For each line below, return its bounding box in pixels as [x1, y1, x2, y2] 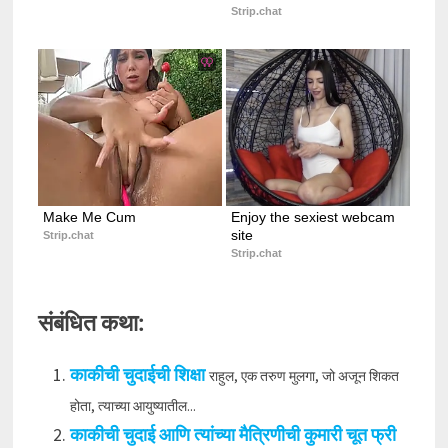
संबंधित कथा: [37, 309, 144, 336]
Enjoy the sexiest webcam [230, 209, 395, 225]
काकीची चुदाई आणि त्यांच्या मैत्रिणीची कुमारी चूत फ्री [69, 422, 396, 446]
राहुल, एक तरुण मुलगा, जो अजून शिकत [208, 366, 399, 385]
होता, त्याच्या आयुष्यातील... [69, 396, 196, 415]
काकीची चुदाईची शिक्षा [69, 362, 205, 386]
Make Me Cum [42, 209, 136, 225]
